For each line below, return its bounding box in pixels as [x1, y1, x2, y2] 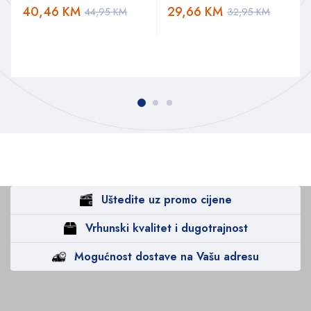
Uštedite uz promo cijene [101, 191, 232, 208]
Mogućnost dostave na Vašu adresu [74, 248, 259, 264]
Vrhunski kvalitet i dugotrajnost [85, 219, 248, 236]
